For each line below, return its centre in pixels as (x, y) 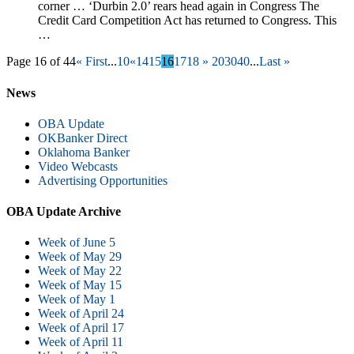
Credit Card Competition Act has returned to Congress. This (187, 21)
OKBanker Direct (83, 137)
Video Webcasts (78, 166)
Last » (275, 62)
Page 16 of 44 (41, 62)
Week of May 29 (80, 257)
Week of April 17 (81, 328)
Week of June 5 (77, 243)
